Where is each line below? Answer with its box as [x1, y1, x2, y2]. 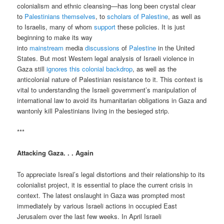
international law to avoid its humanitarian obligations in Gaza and [17, 95, 207, 105]
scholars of [107, 11, 139, 21]
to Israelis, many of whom [17, 22, 94, 32]
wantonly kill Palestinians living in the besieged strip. [17, 106, 170, 116]
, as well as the [132, 64, 177, 74]
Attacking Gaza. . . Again [17, 148, 94, 158]
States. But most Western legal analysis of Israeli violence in [17, 53, 194, 63]
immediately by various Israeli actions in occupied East [17, 200, 177, 210]
